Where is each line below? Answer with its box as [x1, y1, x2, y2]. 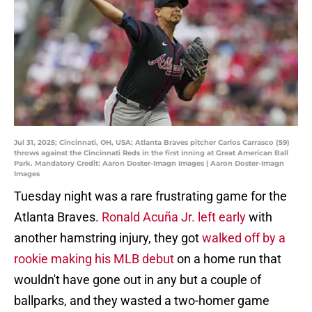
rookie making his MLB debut [14, 251, 174, 267]
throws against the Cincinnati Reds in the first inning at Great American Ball [14, 148, 288, 158]
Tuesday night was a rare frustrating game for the [14, 189, 287, 204]
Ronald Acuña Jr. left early [102, 210, 246, 225]
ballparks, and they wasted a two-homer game [14, 293, 270, 309]
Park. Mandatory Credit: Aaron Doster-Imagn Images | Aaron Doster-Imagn [14, 159, 284, 169]
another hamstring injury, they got [14, 231, 202, 246]
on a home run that [174, 251, 281, 267]
